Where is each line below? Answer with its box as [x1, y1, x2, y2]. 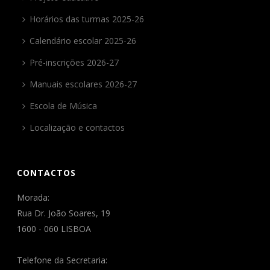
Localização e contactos [30, 122, 125, 133]
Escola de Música [30, 100, 98, 111]
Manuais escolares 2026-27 [30, 78, 137, 90]
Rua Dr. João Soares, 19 [17, 207, 111, 219]
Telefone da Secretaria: [17, 254, 108, 266]
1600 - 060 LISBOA [17, 223, 92, 234]
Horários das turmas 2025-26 [30, 13, 145, 25]
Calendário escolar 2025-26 [30, 35, 137, 46]
